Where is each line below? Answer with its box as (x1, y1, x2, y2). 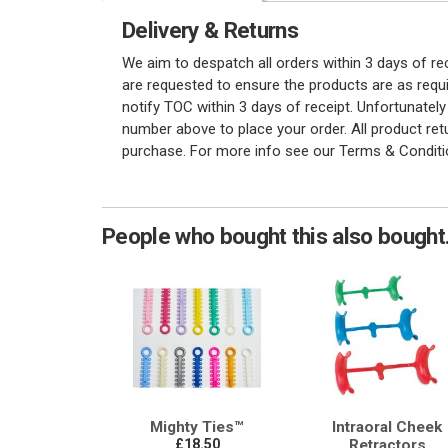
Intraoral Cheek (332, 417, 442, 436)
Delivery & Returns (122, 16, 298, 43)
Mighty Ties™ (150, 417, 244, 436)
